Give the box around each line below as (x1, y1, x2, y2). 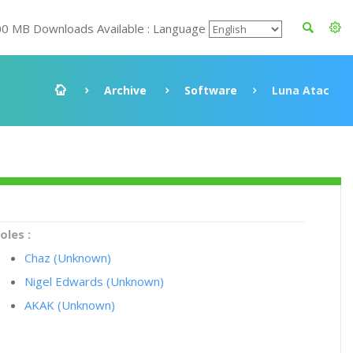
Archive (104, 83, 147, 98)
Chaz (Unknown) (24, 250, 112, 266)
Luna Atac (272, 83, 329, 98)
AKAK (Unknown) (24, 297, 116, 313)
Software (184, 83, 237, 98)
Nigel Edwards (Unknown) (24, 273, 165, 289)
